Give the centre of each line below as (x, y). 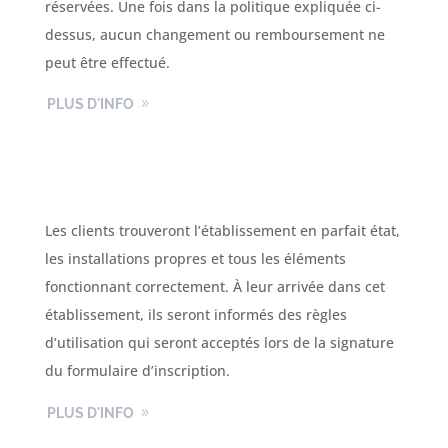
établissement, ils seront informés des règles (195, 315)
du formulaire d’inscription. (137, 371)
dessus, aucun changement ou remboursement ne (214, 35)
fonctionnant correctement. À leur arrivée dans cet (214, 287)
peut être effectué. (107, 63)
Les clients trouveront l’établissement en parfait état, (222, 231)
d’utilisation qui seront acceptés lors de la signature (219, 343)
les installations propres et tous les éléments (195, 259)
